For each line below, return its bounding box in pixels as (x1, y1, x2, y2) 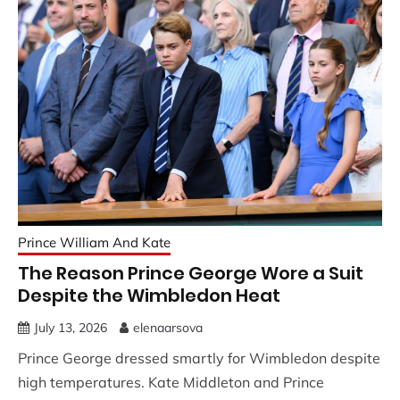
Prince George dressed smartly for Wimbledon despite (18, 348, 380, 367)
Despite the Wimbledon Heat (18, 282, 280, 308)
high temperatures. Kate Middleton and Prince (18, 372, 324, 391)
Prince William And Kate (18, 233, 171, 251)
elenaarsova (133, 319, 203, 336)
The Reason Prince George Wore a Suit (18, 260, 363, 286)
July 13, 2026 (34, 319, 107, 336)
